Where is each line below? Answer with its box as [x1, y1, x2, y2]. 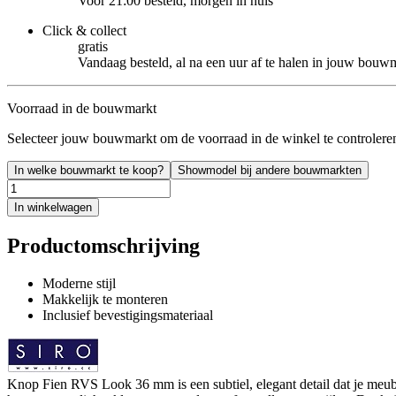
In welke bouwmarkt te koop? [14, 163, 164, 177]
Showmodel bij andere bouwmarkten [178, 163, 362, 177]
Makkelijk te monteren [42, 291, 168, 307]
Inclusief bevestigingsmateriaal [42, 307, 213, 323]
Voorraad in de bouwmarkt [7, 100, 156, 116]
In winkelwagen [14, 200, 92, 214]
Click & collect [42, 22, 126, 38]
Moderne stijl [42, 275, 116, 291]
